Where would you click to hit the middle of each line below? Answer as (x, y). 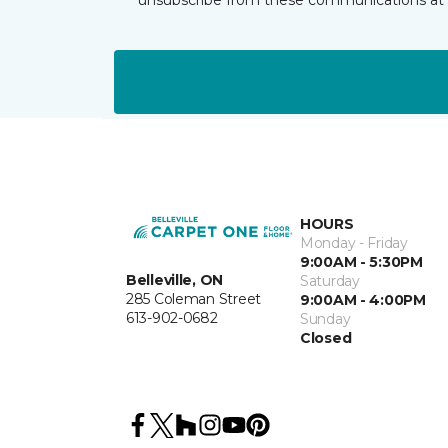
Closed (326, 337)
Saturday (330, 280)
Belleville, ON (175, 280)
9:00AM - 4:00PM (363, 299)
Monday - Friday (354, 242)
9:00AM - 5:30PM (361, 261)
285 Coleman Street (193, 299)
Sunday (325, 318)
